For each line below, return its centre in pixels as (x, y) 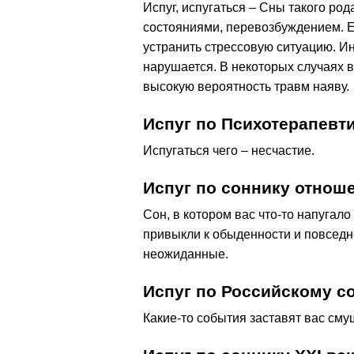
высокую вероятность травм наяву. (246, 86)
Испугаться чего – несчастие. (229, 150)
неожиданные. (186, 254)
